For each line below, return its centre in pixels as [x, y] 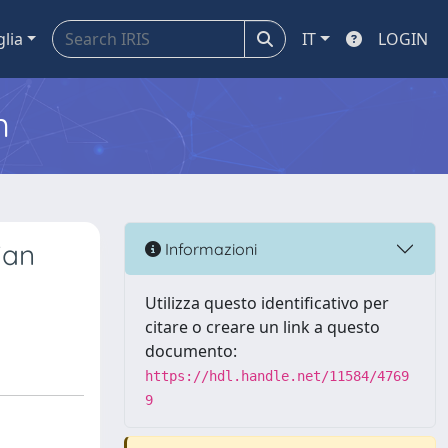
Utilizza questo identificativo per [267, 303]
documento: [191, 351]
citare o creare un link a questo [262, 327]
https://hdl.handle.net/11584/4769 [277, 376]
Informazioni [209, 248]
